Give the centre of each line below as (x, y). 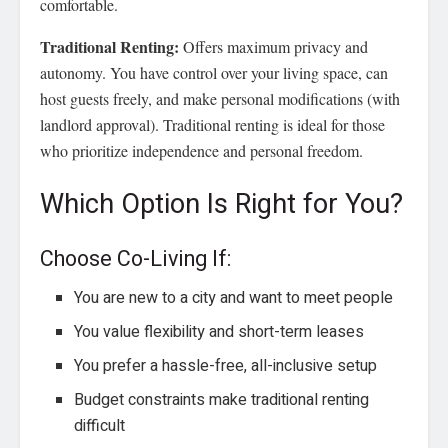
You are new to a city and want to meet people (234, 297)
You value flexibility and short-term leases (219, 331)
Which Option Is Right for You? (221, 204)
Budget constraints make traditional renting (222, 399)
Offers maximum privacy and (273, 46)
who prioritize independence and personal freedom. (201, 150)
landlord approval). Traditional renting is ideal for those (212, 124)
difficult (100, 425)
